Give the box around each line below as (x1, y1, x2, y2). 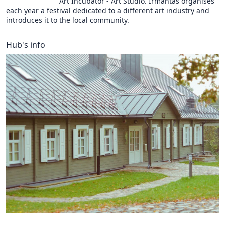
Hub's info (6, 39, 45, 51)
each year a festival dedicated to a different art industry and (6, 6, 209, 16)
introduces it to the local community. (6, 15, 129, 25)
